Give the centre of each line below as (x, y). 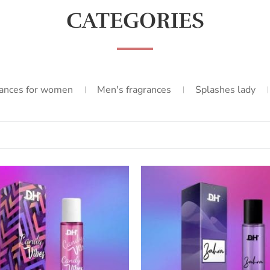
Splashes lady (225, 90)
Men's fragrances (134, 90)
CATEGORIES (135, 21)
